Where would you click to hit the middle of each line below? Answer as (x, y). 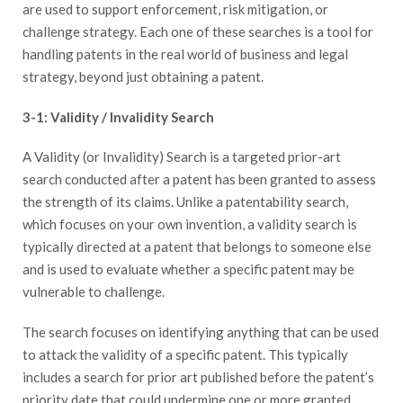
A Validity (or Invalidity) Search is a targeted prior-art (182, 157)
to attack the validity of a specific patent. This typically (185, 354)
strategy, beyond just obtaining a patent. (143, 76)
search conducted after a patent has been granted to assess (199, 179)
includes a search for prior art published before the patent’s (198, 376)
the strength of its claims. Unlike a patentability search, (185, 202)
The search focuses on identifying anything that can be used (201, 331)
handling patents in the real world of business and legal (185, 54)
